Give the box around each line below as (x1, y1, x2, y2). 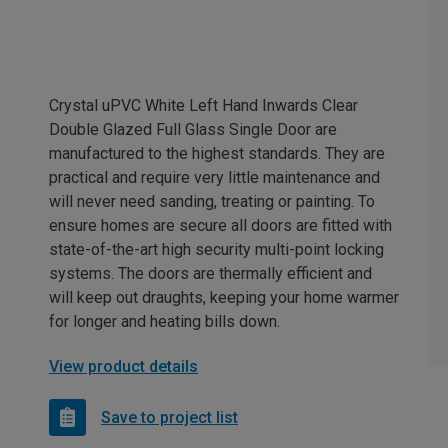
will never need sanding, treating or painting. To (49, 192, 375, 212)
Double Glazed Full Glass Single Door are (49, 120, 337, 140)
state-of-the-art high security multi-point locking (49, 240, 384, 260)
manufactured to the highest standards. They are (49, 144, 385, 164)
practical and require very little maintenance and (49, 168, 380, 188)
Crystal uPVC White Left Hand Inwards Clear (49, 96, 358, 116)
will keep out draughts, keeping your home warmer (49, 288, 399, 308)
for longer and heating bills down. (49, 312, 280, 332)
